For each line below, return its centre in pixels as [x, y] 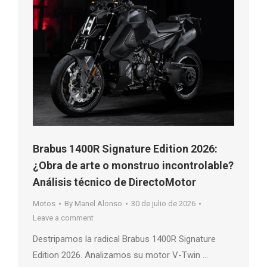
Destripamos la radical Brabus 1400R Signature [124, 239]
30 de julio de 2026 [163, 203]
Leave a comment [63, 218]
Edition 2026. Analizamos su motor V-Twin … [120, 255]
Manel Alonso [98, 203]
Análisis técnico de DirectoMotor [114, 182]
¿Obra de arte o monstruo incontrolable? [133, 165]
